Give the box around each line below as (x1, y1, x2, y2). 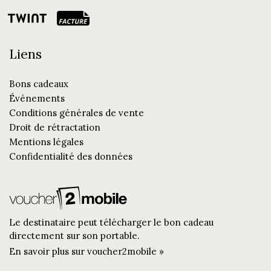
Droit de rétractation (9, 121, 100, 133)
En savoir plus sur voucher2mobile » (9, 245, 164, 257)
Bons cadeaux (9, 77, 68, 90)
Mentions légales (9, 135, 83, 148)
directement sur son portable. (9, 229, 140, 241)
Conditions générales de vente (9, 106, 144, 119)
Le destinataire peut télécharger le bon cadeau (9, 216, 214, 228)
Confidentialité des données (9, 150, 132, 162)
